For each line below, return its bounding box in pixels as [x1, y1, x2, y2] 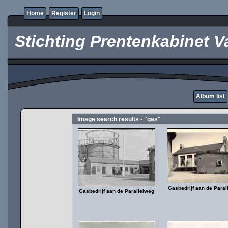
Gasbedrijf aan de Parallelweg [79, 188, 154, 194]
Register [51, 10, 76, 17]
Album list [196, 93, 225, 100]
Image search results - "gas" [77, 116, 161, 123]
